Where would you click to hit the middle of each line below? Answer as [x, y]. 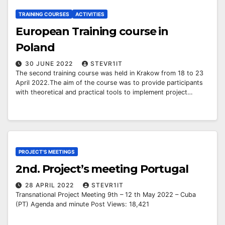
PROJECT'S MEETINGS [47, 152]
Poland [35, 48]
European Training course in [92, 32]
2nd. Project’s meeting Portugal [102, 169]
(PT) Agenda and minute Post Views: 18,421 [82, 204]
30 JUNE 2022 [50, 64]
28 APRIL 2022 [50, 185]
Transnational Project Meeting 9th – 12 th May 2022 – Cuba [106, 195]
